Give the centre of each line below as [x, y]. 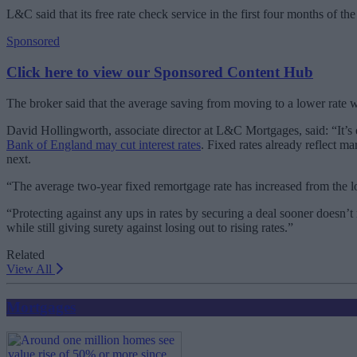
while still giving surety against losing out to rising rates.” [150, 227]
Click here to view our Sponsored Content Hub [160, 72]
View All [31, 269]
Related [25, 254]
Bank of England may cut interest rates [104, 144]
